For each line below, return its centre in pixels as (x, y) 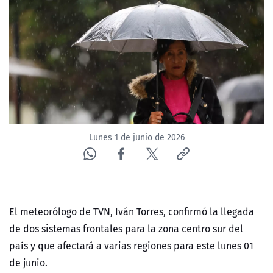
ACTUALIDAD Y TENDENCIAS (78, 42)
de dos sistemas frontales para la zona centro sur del (126, 229)
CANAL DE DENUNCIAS (65, 114)
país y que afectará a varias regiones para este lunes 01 (131, 246)
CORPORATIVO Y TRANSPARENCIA (91, 84)
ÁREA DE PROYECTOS (63, 143)
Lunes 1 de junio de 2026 (136, 137)
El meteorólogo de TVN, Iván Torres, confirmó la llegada (132, 212)
